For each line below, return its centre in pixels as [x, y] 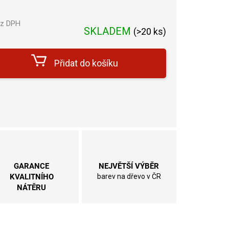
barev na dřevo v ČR [129, 177]
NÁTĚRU [32, 188]
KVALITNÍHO [31, 177]
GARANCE [32, 166]
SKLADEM [109, 31]
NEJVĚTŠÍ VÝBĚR [129, 166]
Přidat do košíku [86, 63]
